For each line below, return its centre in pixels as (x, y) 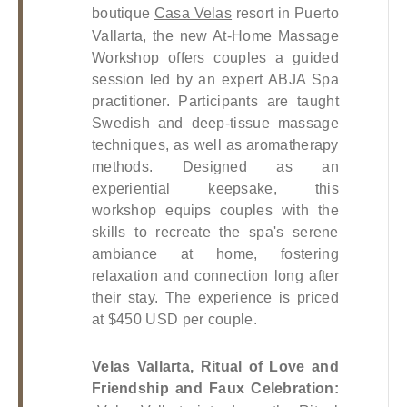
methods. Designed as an (215, 166)
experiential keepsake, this (215, 188)
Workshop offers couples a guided (215, 57)
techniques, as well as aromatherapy (215, 144)
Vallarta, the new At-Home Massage (215, 35)
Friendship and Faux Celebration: (215, 389)
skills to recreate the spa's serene (215, 232)
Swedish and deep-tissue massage (215, 123)
